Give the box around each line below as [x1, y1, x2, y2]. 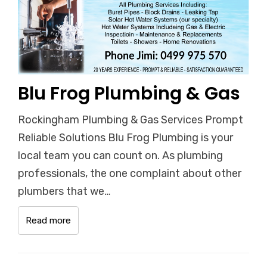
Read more [26, 215, 71, 226]
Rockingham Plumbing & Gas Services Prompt [18, 113, 243, 127]
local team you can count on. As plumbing [18, 149, 223, 163]
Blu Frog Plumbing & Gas [18, 81, 240, 107]
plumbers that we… [18, 185, 110, 198]
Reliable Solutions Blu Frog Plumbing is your [18, 131, 233, 145]
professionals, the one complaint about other [18, 167, 241, 181]
